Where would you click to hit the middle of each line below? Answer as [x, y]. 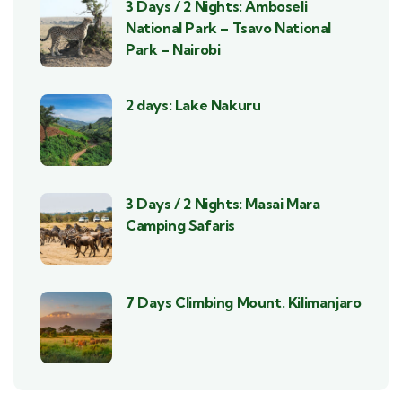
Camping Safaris [180, 225]
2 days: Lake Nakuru [193, 105]
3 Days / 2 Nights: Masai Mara [223, 203]
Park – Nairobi [173, 49]
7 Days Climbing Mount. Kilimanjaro [244, 302]
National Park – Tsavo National [229, 27]
